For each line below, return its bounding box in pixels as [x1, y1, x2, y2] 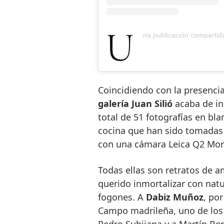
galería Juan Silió [97, 97, 172, 109]
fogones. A [97, 190, 146, 203]
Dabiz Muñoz [145, 190, 203, 203]
